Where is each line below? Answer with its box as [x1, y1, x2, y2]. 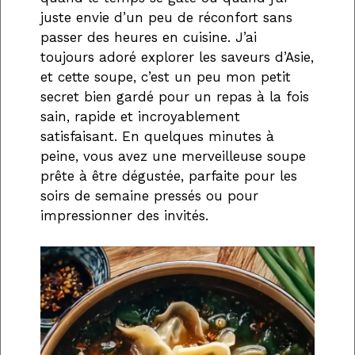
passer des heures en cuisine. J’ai [40, 29, 257, 46]
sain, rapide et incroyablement [40, 109, 240, 125]
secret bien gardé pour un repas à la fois [40, 89, 309, 105]
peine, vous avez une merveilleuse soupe [40, 148, 306, 165]
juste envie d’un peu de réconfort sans [40, 10, 292, 26]
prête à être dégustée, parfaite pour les [40, 168, 297, 185]
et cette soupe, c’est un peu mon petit [40, 69, 291, 86]
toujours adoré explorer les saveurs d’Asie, [40, 49, 314, 66]
